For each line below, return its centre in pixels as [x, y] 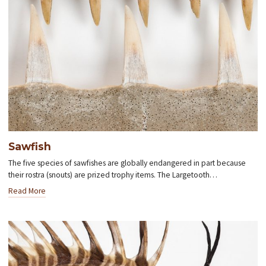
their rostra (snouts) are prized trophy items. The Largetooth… [113, 175]
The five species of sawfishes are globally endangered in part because [127, 163]
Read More [27, 191]
